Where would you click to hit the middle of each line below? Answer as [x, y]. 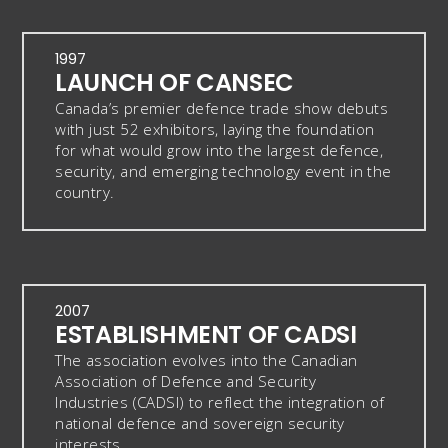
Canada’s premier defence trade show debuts [221, 108]
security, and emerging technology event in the [223, 171]
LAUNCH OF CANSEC [174, 83]
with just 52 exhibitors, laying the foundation [215, 129]
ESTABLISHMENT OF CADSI [206, 335]
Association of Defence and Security [186, 381]
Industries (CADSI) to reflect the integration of [220, 402]
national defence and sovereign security [200, 423]
